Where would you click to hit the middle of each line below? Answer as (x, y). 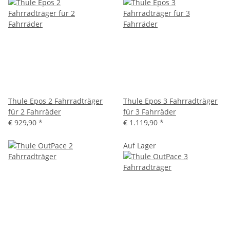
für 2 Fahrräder (35, 111)
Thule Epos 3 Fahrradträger (170, 101)
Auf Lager (140, 145)
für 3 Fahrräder (150, 111)
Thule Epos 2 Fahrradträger (55, 101)
